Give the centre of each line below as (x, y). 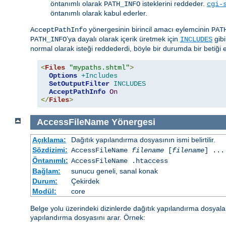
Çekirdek (85, 181)
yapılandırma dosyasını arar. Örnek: (88, 217)
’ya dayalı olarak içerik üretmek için (123, 39)
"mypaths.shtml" (99, 68)
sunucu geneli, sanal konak (114, 171)
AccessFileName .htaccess (119, 161)
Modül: (44, 191)
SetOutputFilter (79, 84)
